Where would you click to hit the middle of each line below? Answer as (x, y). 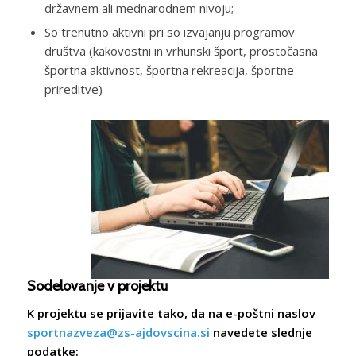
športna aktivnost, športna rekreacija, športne (169, 70)
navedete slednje (261, 333)
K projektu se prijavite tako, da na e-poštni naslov (171, 313)
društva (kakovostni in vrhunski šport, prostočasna (181, 50)
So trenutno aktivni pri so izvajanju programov (169, 31)
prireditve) (73, 89)
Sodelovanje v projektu (97, 286)
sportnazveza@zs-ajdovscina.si (118, 333)
